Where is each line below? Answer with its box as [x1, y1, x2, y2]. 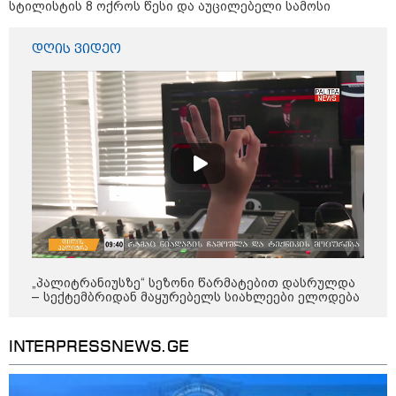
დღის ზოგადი [133, 376, 225, 390]
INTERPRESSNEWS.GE [9, 339, 189, 356]
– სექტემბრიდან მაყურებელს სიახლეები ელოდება [32, 290, 360, 305]
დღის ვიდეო [32, 41, 121, 56]
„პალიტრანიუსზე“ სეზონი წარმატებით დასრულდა [32, 276, 355, 291]
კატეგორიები [270, 293, 368, 308]
